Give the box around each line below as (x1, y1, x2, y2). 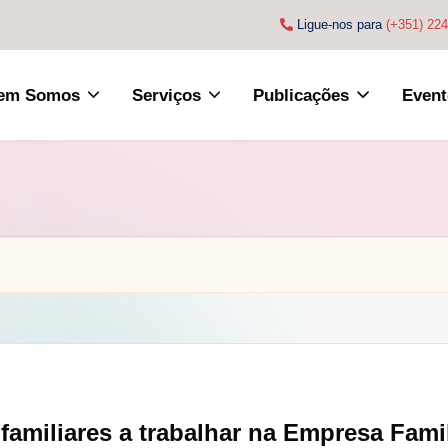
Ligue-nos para (293, 17, 386, 32)
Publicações (253, 85, 350, 105)
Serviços (132, 85, 202, 105)
